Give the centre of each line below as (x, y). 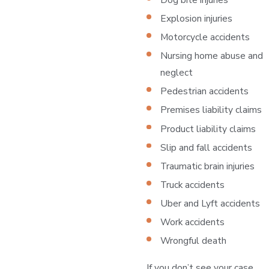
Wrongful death (194, 241)
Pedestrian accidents (205, 91)
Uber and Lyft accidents (210, 203)
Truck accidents (193, 184)
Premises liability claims (211, 110)
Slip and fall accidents (207, 147)
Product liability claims (208, 128)
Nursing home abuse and (212, 56)
